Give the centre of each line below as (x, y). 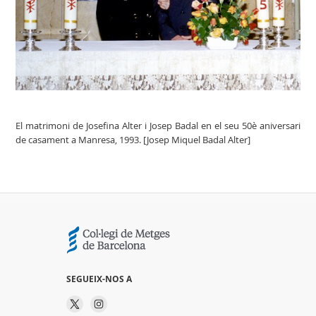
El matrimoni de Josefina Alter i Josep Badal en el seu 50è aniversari (158, 126)
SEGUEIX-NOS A (99, 279)
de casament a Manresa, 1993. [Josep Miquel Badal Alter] (133, 140)
